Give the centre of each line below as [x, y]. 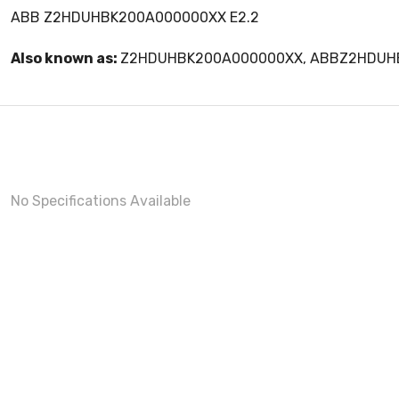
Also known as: [65, 59]
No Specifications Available [101, 201]
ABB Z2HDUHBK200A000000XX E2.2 [135, 18]
